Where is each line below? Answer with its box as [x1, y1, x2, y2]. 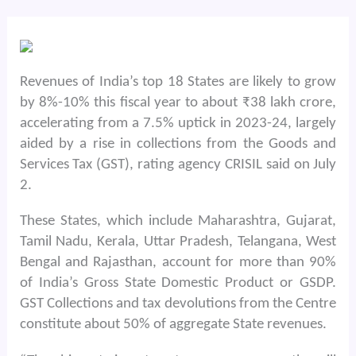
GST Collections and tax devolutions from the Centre [19, 296, 337, 312]
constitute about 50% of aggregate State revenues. [19, 317, 327, 333]
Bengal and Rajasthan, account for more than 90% [19, 255, 337, 271]
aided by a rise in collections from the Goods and [19, 137, 337, 153]
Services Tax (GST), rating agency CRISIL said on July [19, 157, 337, 173]
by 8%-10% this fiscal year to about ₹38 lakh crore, [19, 95, 337, 111]
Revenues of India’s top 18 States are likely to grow [19, 75, 337, 91]
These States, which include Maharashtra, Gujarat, [19, 214, 337, 230]
